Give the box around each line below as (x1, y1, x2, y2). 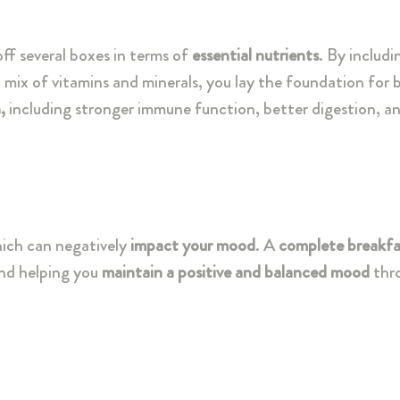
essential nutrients (188, 42, 319, 69)
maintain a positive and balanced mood (102, 259, 370, 286)
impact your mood (130, 232, 255, 259)
